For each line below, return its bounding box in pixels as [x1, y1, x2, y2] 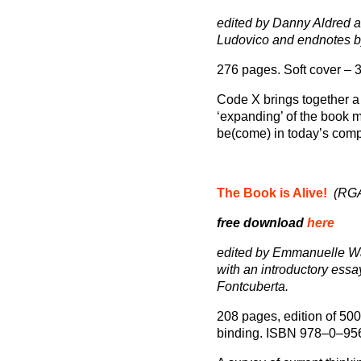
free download [216, 215, 307, 230]
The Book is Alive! [216, 185, 327, 200]
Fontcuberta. [216, 279, 288, 293]
